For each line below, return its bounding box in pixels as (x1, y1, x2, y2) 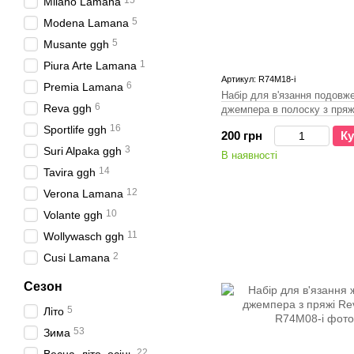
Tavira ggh (43, 166, 96, 179)
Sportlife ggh (43, 123, 107, 136)
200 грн (221, 129, 262, 142)
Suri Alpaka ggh (43, 145, 122, 157)
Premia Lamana (43, 81, 123, 93)
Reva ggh (43, 102, 92, 115)
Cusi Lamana (43, 251, 110, 264)
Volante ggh (43, 209, 103, 221)
